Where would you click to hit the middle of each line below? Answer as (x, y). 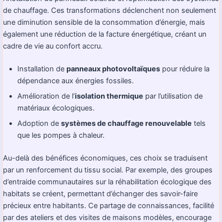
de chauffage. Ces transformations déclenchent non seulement (110, 10)
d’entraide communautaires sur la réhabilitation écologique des (107, 182)
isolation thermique (109, 96)
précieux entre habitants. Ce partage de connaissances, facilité (109, 206)
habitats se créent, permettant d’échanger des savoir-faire (100, 194)
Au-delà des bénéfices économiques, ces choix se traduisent (105, 158)
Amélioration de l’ (46, 96)
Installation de (42, 69)
